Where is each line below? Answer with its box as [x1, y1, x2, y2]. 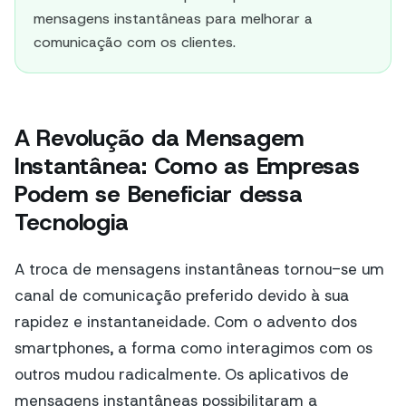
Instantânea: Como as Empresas [14, 150, 360, 182]
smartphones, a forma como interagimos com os [14, 337, 372, 358]
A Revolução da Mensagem [14, 122, 305, 154]
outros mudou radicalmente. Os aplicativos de [14, 363, 349, 384]
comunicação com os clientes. [34, 33, 236, 52]
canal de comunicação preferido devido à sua [14, 285, 349, 305]
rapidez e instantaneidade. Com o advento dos [14, 311, 357, 332]
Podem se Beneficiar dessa [14, 179, 303, 210]
